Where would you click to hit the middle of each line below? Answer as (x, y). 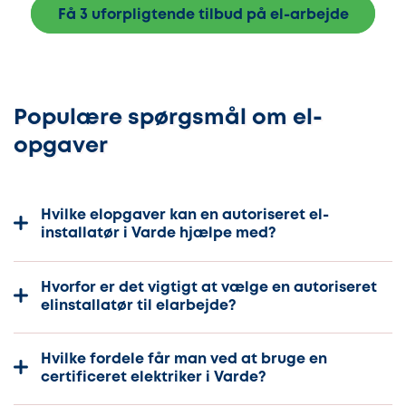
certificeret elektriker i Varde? (154, 378)
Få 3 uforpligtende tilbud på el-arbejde (203, 15)
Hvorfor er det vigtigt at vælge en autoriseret (209, 287)
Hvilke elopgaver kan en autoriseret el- (185, 216)
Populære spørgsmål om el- (168, 119)
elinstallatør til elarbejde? (139, 305)
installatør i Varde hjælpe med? (159, 234)
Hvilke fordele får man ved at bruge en (184, 360)
